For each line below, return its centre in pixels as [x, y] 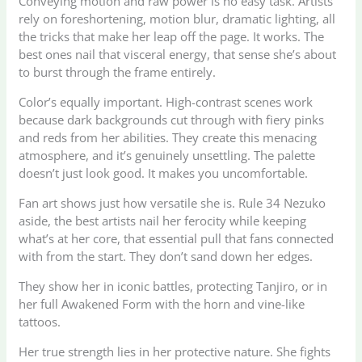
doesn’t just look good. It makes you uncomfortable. [164, 173]
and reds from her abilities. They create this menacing [168, 137]
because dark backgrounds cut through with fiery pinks [172, 119]
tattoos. [40, 321]
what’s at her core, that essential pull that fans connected [177, 238]
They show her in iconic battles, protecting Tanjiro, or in [173, 286]
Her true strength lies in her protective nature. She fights [175, 351]
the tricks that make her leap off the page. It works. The [172, 36]
